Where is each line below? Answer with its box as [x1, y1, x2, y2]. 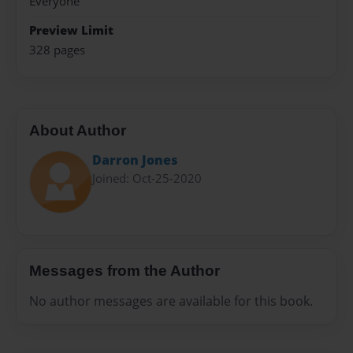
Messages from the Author [29, 262, 220, 280]
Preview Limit [29, 22, 113, 39]
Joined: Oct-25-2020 [92, 169, 202, 186]
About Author [29, 122, 126, 139]
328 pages [29, 41, 85, 58]
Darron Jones [92, 150, 178, 169]
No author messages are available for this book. [29, 292, 313, 310]
